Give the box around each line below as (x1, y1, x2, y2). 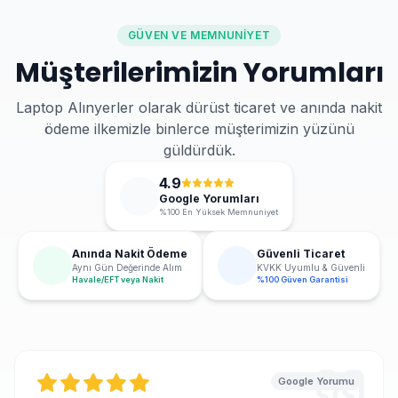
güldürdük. (163, 141, 235, 159)
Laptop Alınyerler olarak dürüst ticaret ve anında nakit (16, 99, 382, 116)
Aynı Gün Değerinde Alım (72, 261, 182, 273)
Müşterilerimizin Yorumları (14, 54, 384, 92)
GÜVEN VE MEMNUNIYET (127, 28, 271, 42)
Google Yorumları (159, 192, 259, 205)
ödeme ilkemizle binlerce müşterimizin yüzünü (44, 120, 354, 138)
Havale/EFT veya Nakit (72, 274, 163, 284)
